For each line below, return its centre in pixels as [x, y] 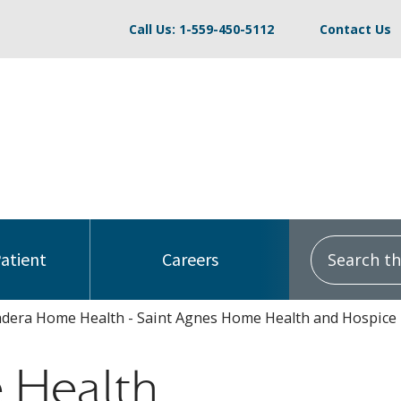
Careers [190, 260]
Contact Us [356, 29]
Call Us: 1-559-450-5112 [202, 29]
